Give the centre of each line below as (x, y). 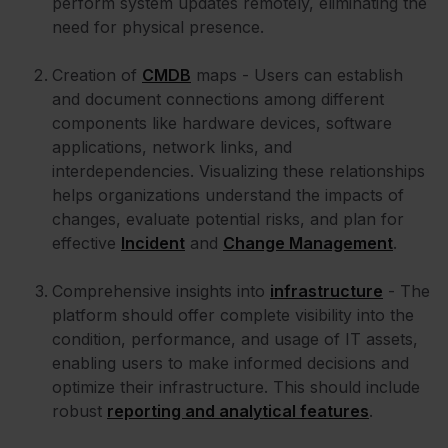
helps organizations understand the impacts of (228, 195)
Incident (153, 243)
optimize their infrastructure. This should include (236, 387)
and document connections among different (218, 99)
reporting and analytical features (238, 411)
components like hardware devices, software (222, 123)
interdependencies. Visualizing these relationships (238, 171)
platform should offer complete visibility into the (233, 315)
